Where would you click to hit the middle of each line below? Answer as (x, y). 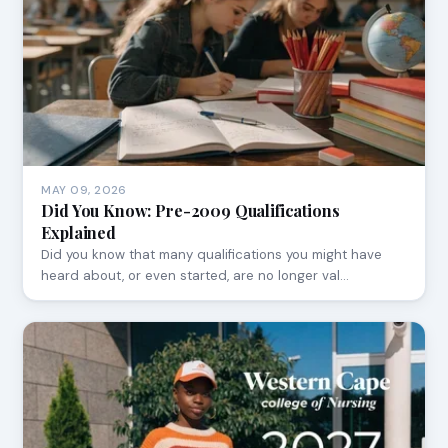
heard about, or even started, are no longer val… (195, 276)
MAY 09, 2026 (84, 191)
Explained (78, 233)
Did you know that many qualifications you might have (212, 255)
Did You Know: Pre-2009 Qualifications (190, 211)
